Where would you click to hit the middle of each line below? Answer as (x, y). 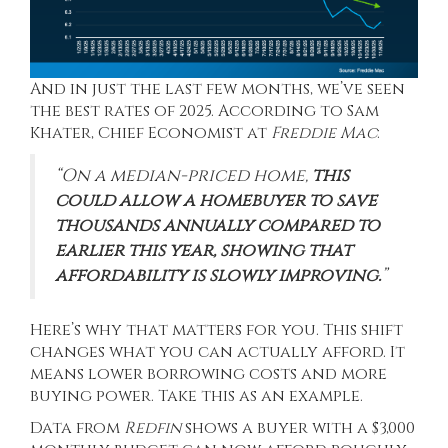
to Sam (347, 111)
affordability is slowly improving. (218, 276)
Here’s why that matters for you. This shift (216, 330)
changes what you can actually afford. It (217, 352)
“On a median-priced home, (183, 176)
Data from (77, 428)
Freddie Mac (324, 133)
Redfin (152, 428)
